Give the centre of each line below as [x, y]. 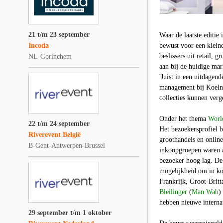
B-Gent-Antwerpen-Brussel [67, 146]
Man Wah [205, 192]
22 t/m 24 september [59, 124]
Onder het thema [184, 119]
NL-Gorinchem [50, 56]
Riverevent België [55, 135]
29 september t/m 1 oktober [70, 213]
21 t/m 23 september [59, 35]
